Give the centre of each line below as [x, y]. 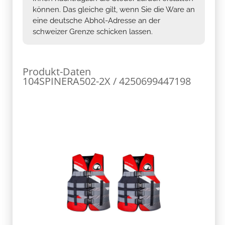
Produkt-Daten [57, 71]
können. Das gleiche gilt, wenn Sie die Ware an [114, 9]
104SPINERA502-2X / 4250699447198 [107, 81]
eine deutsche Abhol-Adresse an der [96, 20]
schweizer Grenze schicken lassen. [93, 31]
